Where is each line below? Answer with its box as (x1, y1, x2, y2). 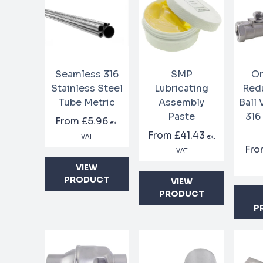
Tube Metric (58, 96, 115, 109)
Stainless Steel (50, 82, 123, 95)
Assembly (159, 96, 205, 109)
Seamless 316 (55, 68, 119, 81)
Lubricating (154, 82, 209, 95)
